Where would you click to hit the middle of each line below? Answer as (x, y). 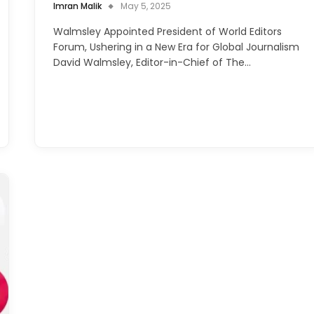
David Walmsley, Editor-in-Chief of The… (152, 62)
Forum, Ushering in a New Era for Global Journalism (176, 47)
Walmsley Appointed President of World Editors (168, 31)
